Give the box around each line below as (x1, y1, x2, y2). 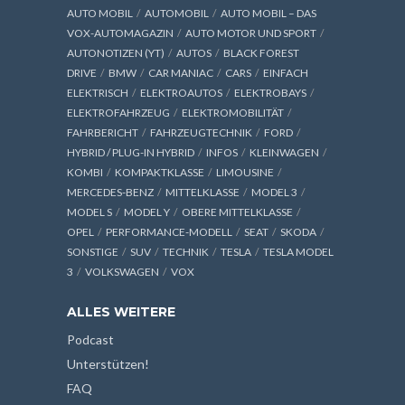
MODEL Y (124, 205, 170, 220)
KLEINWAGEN (250, 146, 319, 160)
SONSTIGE (67, 245, 118, 259)
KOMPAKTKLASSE (115, 165, 204, 180)
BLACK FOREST (223, 46, 299, 61)
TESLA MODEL (263, 245, 334, 259)
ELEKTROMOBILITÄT (182, 106, 284, 120)
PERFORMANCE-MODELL (106, 225, 232, 240)
